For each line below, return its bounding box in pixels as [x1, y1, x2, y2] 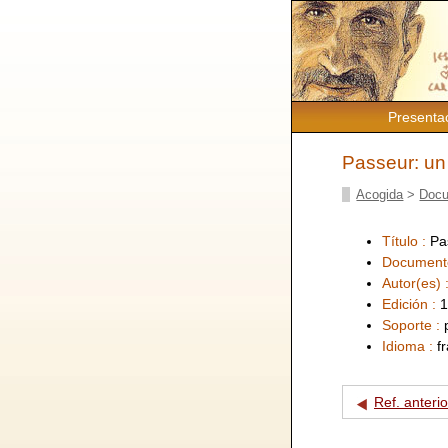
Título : [382, 232, 430, 249]
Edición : [382, 295, 440, 312]
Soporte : [382, 316, 444, 333]
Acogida [356, 186, 404, 202]
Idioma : [382, 337, 437, 354]
